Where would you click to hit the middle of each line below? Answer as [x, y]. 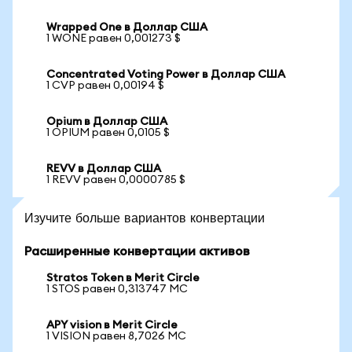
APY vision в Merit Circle [112, 325]
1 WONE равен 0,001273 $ [114, 38]
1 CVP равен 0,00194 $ [105, 86]
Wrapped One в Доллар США [127, 27]
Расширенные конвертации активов [137, 251]
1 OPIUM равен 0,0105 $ [108, 133]
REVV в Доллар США [104, 169]
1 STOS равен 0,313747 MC [117, 289]
